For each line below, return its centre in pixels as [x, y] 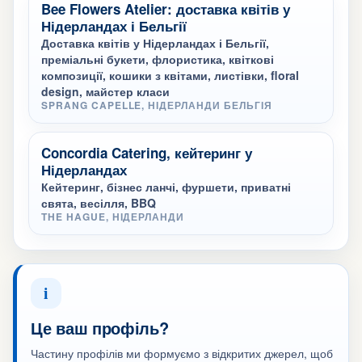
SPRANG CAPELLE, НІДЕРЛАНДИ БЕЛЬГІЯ [157, 105]
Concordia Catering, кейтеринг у [147, 153]
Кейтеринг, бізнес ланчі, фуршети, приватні [166, 187]
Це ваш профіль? [100, 328]
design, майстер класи [105, 91]
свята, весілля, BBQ [99, 203]
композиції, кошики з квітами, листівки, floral [170, 75]
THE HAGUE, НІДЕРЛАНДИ [113, 217]
